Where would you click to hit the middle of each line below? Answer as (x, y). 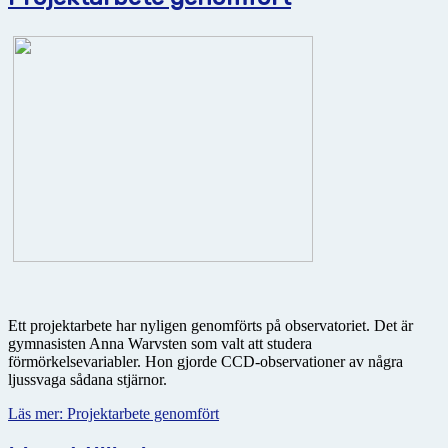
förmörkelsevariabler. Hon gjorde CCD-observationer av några (205, 361)
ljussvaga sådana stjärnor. (87, 379)
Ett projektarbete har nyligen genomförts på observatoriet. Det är (210, 325)
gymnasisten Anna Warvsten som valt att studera (160, 343)
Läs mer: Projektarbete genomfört (113, 413)
